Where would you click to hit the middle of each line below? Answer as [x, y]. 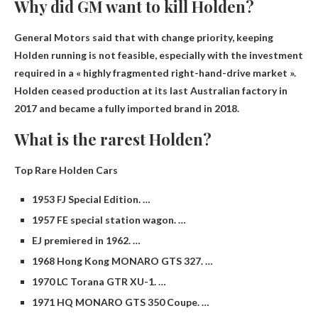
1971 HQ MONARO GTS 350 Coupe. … [121, 302]
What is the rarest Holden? [113, 139]
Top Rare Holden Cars [66, 170]
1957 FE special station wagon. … [109, 220]
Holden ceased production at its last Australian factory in [151, 91]
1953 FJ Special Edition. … [91, 199]
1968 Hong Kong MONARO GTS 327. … [122, 261]
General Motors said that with [88, 38]
